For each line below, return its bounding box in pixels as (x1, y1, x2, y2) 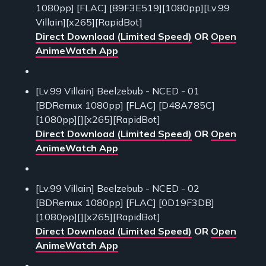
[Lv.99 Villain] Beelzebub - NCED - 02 (36, 182, 199, 195)
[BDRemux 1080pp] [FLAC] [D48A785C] (36, 99, 215, 112)
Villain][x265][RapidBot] (36, 16, 142, 28)
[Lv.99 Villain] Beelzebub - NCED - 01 (36, 85, 199, 97)
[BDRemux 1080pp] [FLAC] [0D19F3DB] (36, 197, 214, 209)
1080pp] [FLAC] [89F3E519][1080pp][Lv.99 (36, 2, 230, 14)
